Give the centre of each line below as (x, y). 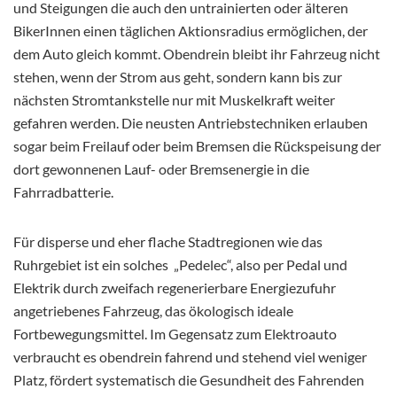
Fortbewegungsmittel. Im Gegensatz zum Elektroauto (175, 334)
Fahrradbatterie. (63, 192)
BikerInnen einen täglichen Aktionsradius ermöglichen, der (191, 31)
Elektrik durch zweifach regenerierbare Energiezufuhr (175, 288)
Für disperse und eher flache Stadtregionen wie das (168, 242)
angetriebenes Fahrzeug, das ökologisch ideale (153, 311)
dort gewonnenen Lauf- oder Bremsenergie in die (161, 169)
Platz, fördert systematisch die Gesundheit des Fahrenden (189, 380)
